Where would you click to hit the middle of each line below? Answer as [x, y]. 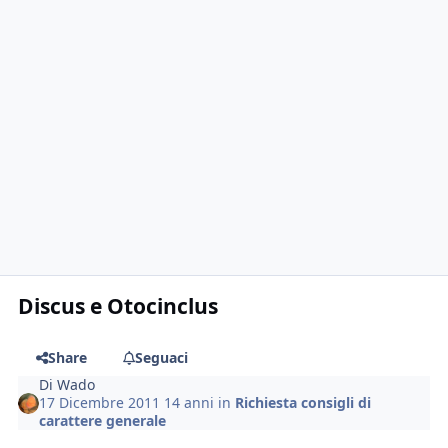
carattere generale [103, 421]
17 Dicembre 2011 [102, 403]
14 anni [189, 403]
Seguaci [161, 358]
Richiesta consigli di [303, 403]
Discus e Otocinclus [118, 305]
